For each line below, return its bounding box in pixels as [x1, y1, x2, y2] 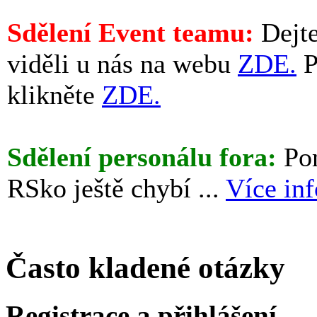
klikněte [7, 80, 102, 110]
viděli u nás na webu [7, 49, 238, 79]
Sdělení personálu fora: [7, 142, 277, 172]
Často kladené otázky [6, 250, 285, 284]
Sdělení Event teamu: [7, 18, 261, 47]
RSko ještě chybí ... [7, 173, 226, 203]
